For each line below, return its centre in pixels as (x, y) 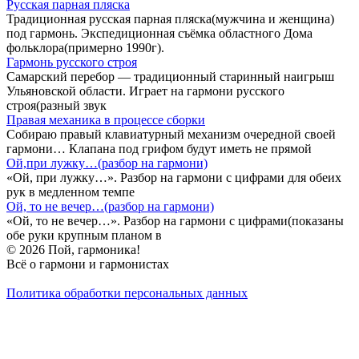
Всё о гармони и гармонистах (88, 264)
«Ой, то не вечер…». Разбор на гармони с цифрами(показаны (175, 221)
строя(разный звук (56, 106)
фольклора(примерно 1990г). (85, 48)
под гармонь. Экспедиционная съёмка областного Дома (159, 34)
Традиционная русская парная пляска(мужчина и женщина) (170, 19)
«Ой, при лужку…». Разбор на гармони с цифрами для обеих (174, 178)
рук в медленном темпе (71, 192)
